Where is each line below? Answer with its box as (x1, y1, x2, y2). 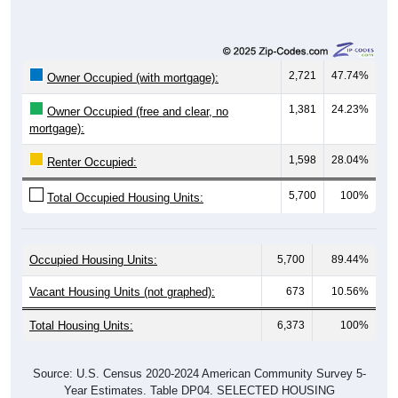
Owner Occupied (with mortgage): (47, 53, 219, 68)
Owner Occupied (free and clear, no (47, 87, 228, 101)
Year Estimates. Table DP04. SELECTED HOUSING (63, 366, 335, 380)
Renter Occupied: (47, 138, 137, 152)
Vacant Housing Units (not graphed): (29, 267, 215, 282)
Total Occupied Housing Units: (47, 173, 203, 187)
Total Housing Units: (29, 301, 133, 315)
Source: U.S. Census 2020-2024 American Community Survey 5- (32, 349, 366, 363)
